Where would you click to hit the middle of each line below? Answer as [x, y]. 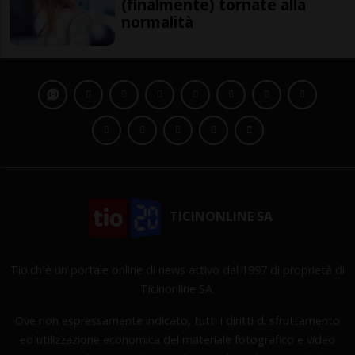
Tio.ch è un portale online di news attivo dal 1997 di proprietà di [177, 269]
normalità [158, 22]
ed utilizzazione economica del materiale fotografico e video [177, 339]
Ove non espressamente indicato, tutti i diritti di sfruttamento [177, 320]
